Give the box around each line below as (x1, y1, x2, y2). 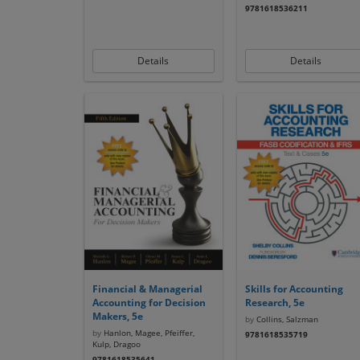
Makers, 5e (92, 309, 143, 323)
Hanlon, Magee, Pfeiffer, (100, 327, 194, 338)
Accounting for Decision (92, 296, 206, 309)
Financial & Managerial (92, 282, 202, 296)
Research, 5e (244, 296, 305, 309)
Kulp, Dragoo (92, 338, 141, 350)
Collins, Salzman (253, 313, 318, 325)
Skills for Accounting (244, 282, 343, 296)
